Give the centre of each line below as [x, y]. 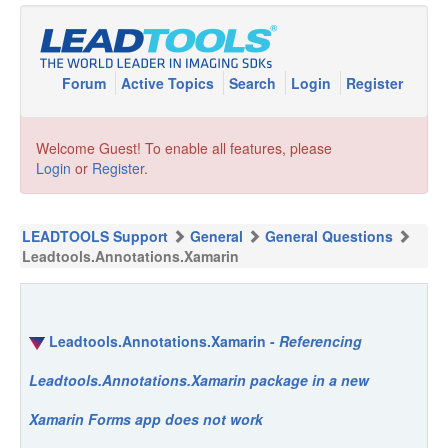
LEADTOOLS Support [95, 236]
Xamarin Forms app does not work [146, 419]
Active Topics [169, 83]
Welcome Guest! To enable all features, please [184, 148]
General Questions [329, 236]
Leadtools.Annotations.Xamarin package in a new [199, 380]
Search [254, 83]
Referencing [320, 341]
